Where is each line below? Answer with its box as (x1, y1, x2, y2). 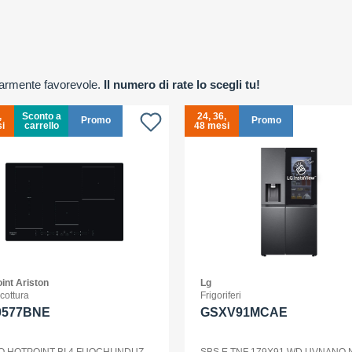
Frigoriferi (200, 290, 241, 301)
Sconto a (21, 111, 61, 122)
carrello (24, 120, 59, 131)
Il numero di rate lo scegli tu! (104, 78, 260, 91)
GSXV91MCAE (200, 306, 288, 319)
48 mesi (194, 120, 229, 131)
